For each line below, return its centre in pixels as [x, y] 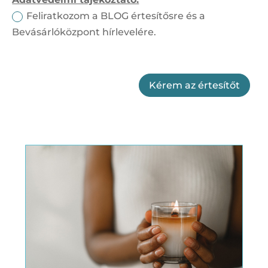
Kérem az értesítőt [194, 85]
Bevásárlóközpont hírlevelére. [84, 32]
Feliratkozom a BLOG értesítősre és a [116, 16]
